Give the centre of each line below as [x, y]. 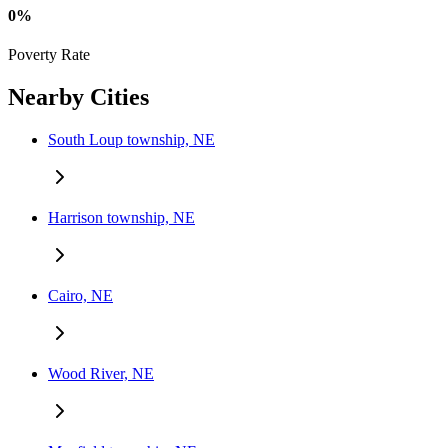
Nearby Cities [78, 96]
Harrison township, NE [121, 217]
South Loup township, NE [131, 139]
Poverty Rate [49, 55]
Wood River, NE [101, 373]
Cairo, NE [80, 295]
